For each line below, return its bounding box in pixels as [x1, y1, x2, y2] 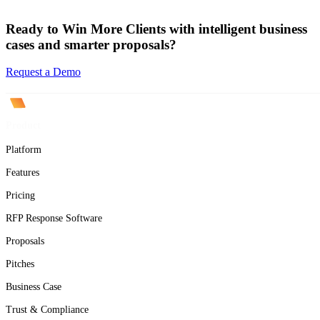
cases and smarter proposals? [6, 36, 176, 52]
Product [6, 119, 41, 131]
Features [6, 166, 39, 178]
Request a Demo [6, 66, 81, 79]
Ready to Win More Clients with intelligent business [6, 21, 307, 36]
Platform [6, 144, 41, 155]
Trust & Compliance [6, 304, 89, 315]
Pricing [6, 189, 35, 201]
